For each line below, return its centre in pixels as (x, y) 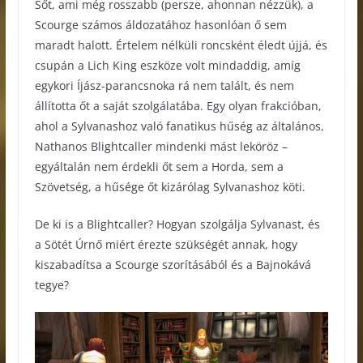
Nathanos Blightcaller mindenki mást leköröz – (161, 146)
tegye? (51, 284)
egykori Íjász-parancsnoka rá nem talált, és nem (164, 85)
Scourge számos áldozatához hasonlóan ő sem (160, 24)
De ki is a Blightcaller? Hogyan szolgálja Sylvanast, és (177, 224)
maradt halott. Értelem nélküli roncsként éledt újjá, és (181, 45)
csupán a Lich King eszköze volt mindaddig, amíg (167, 65)
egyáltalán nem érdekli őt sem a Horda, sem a (159, 166)
